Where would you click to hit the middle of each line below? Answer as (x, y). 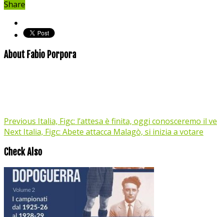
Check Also (23, 152)
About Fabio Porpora (40, 55)
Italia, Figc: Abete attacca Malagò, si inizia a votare (112, 132)
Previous (20, 121)
